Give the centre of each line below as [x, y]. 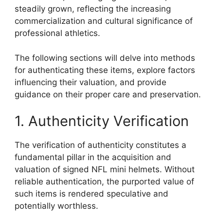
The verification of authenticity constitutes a [100, 145]
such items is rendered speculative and [91, 194]
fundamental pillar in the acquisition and [93, 157]
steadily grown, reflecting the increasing [93, 9]
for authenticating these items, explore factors [105, 70]
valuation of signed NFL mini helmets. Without [105, 169]
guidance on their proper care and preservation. [108, 94]
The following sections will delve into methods [105, 58]
